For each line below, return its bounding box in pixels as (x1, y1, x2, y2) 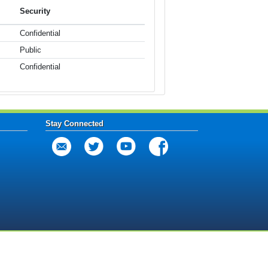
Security (20, 6, 50, 16)
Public (20, 45, 41, 54)
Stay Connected (45, 119, 103, 129)
